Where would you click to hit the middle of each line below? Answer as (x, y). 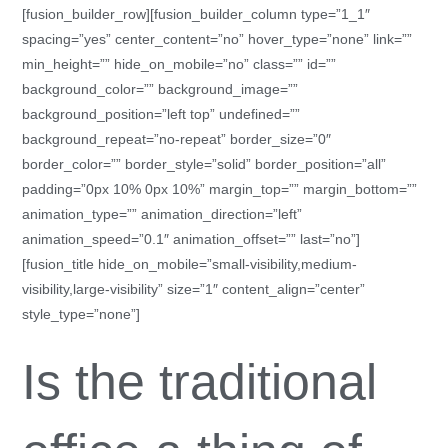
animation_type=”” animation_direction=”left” (162, 214)
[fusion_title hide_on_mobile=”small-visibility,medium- (190, 264)
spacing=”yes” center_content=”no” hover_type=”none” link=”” (217, 39)
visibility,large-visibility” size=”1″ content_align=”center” (194, 289)
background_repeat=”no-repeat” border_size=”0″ (177, 139)
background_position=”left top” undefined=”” (161, 114)
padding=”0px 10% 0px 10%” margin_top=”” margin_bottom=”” (220, 189)
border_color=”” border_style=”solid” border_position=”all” (204, 164)
